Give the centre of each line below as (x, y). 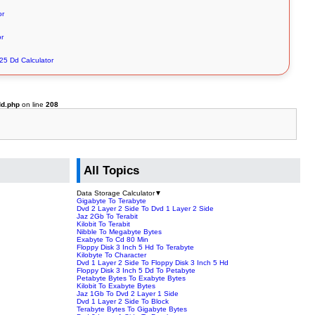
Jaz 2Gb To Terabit (108, 216)
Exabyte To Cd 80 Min (113, 239)
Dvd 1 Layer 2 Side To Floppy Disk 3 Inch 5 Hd (153, 262)
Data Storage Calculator (116, 193)
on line (33, 105)
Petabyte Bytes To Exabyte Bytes (131, 278)
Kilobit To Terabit (104, 224)
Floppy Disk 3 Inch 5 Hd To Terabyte (136, 247)
